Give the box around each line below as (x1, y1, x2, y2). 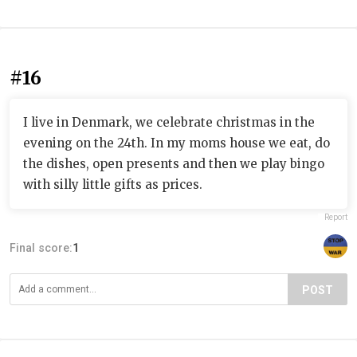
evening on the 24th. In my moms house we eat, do (23, 135, 330, 151)
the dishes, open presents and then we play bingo (23, 155, 324, 171)
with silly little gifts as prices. (23, 176, 202, 192)
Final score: (10, 241, 73, 254)
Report (324, 212, 347, 222)
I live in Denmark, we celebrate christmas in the (23, 114, 315, 130)
